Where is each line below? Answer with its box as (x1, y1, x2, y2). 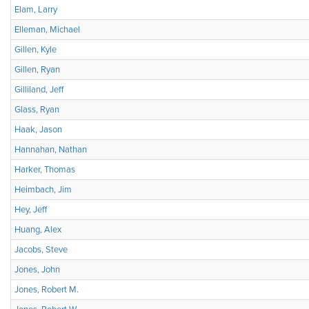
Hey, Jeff (14, 204, 47, 215)
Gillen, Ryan (14, 64, 60, 75)
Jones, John (14, 264, 60, 275)
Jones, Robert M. (14, 284, 79, 295)
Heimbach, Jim (14, 184, 72, 195)
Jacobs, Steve (14, 244, 68, 255)
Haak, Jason (14, 124, 62, 135)
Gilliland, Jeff (14, 84, 63, 95)
